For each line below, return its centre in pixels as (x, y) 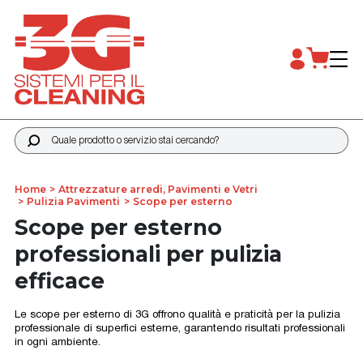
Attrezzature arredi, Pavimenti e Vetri (158, 189)
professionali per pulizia (148, 254)
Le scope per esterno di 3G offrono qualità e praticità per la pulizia (177, 315)
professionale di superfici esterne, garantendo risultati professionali (179, 329)
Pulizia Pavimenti (74, 201)
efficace (59, 281)
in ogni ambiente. (57, 342)
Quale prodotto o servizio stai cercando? (132, 135)
